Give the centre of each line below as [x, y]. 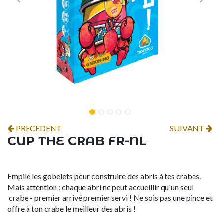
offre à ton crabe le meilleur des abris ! [71, 208]
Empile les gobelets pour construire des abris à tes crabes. [104, 176]
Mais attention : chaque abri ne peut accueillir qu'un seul [100, 187]
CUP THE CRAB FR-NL [77, 141]
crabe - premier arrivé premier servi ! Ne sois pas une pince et [110, 198]
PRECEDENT [38, 128]
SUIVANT [188, 128]
